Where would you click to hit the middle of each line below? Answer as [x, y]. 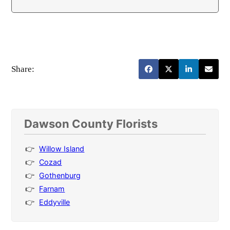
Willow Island [62, 149]
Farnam [52, 189]
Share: [23, 69]
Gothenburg [60, 176]
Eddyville [55, 202]
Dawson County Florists [91, 124]
